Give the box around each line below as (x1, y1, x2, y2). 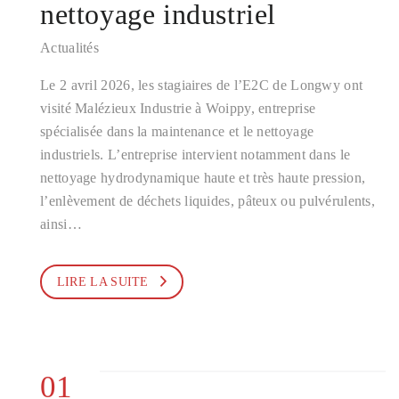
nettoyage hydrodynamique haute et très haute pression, (40, 170, 366, 185)
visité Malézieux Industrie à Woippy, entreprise (40, 101, 316, 116)
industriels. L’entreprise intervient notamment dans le (40, 147, 351, 162)
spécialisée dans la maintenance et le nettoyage (40, 124, 314, 139)
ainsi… (40, 216, 82, 232)
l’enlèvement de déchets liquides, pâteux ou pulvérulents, (40, 193, 376, 208)
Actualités (40, 40, 99, 55)
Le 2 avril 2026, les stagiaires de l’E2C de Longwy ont (40, 77, 363, 93)
